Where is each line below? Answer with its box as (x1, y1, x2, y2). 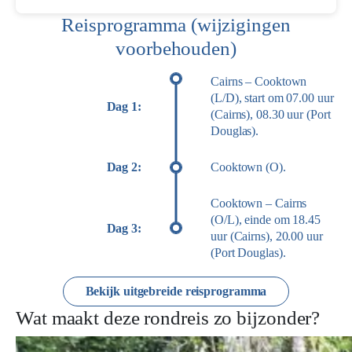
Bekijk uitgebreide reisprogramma (85, 284, 267, 298)
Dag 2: (106, 160, 141, 174)
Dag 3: (106, 221, 141, 235)
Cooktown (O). (211, 160, 286, 174)
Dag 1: (106, 99, 141, 113)
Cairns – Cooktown (211, 75, 307, 88)
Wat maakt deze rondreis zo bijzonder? (16, 307, 321, 328)
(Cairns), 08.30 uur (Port (211, 108, 331, 121)
